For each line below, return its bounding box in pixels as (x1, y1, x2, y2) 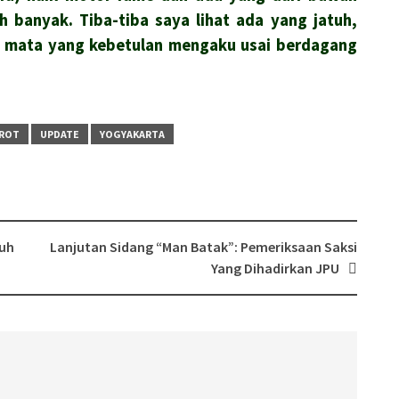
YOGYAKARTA (100, 127, 165, 141)
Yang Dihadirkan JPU (210, 259, 339, 277)
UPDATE (40, 127, 79, 141)
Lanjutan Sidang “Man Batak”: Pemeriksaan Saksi (49, 238, 357, 256)
